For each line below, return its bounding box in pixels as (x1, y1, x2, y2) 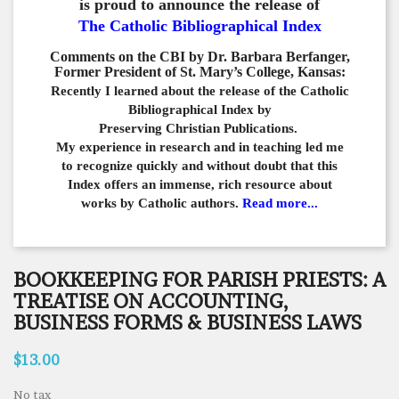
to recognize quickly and (61, 158, 207, 173)
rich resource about (217, 176, 332, 191)
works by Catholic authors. (81, 195, 242, 210)
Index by (220, 102, 272, 117)
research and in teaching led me (159, 139, 344, 154)
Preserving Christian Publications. (98, 120, 301, 135)
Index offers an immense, (67, 176, 218, 191)
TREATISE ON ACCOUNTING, (13, 289, 289, 313)
